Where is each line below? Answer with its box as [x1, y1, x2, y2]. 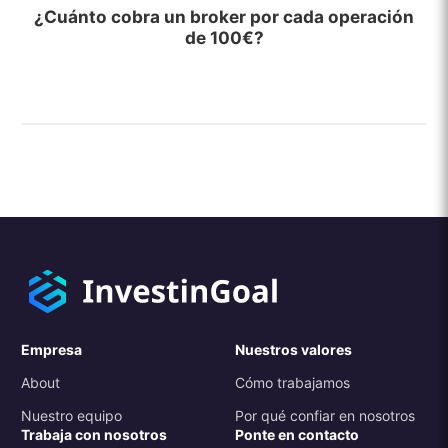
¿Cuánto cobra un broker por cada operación [34, 5, 414, 27]
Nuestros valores [234, 341, 352, 359]
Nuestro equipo [21, 407, 123, 425]
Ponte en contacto [234, 426, 359, 444]
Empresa [21, 341, 83, 359]
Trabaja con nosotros [21, 426, 168, 444]
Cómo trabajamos [234, 374, 350, 392]
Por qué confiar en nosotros [234, 407, 415, 425]
